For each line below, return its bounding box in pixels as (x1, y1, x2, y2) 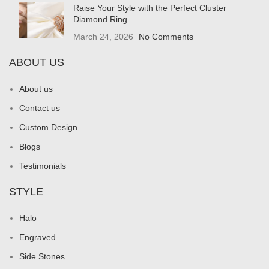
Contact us (19, 103, 60, 113)
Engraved (19, 232, 56, 242)
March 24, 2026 (73, 31, 133, 41)
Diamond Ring (73, 14, 127, 24)
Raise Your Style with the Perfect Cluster (73, 2, 226, 13)
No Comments (139, 31, 193, 41)
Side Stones (19, 251, 65, 261)
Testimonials (19, 160, 66, 171)
